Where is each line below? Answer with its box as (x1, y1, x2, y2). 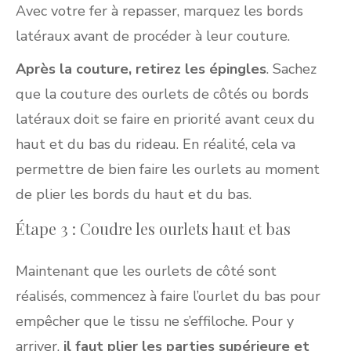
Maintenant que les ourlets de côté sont (16, 261, 277, 280)
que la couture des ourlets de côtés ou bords (16, 84, 309, 103)
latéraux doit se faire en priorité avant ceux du (16, 109, 315, 128)
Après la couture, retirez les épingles (16, 59, 266, 78)
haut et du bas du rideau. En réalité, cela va (16, 134, 295, 154)
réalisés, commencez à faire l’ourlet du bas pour (16, 286, 320, 306)
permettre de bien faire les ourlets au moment (16, 159, 320, 179)
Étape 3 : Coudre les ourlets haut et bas (16, 217, 291, 239)
